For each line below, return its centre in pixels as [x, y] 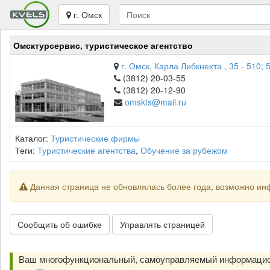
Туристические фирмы [95, 138]
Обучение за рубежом [184, 150]
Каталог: [33, 138]
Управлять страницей [162, 224]
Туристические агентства [86, 150]
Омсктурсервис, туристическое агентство [103, 45]
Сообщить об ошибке [60, 224]
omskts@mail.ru [155, 102]
